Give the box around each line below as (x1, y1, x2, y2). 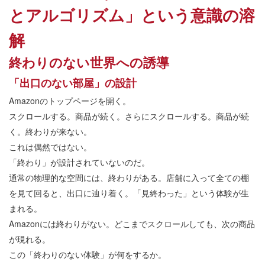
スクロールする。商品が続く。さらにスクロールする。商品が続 (9, 110, 249, 122)
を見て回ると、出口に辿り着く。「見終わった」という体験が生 (9, 187, 249, 199)
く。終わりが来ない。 (9, 125, 92, 138)
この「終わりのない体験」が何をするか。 (9, 248, 166, 261)
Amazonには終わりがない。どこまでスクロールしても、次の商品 (9, 218, 255, 230)
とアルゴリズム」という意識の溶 (9, 4, 255, 27)
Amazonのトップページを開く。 (9, 95, 131, 107)
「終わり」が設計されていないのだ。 (9, 156, 150, 169)
